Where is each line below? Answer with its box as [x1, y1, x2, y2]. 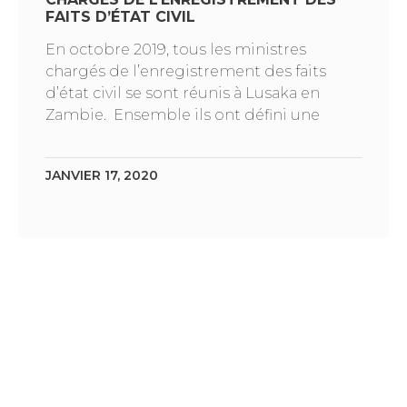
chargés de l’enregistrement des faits [45, 62, 326, 80]
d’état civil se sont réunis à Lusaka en [45, 84, 320, 102]
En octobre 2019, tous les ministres [45, 40, 306, 58]
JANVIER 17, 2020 [45, 166, 158, 184]
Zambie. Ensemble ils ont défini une [45, 105, 320, 124]
